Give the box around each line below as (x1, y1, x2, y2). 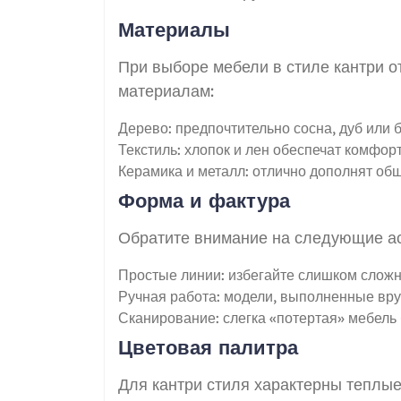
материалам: (118, 80, 214, 101)
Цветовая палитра (118, 334, 298, 360)
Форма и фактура (118, 187, 290, 213)
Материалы (118, 16, 230, 42)
